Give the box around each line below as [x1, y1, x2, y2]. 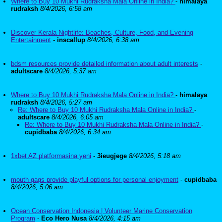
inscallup [57, 36, 85, 44]
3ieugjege [97, 152, 127, 160]
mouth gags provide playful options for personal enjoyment [11, 176, 178, 183]
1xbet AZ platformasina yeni [11, 152, 91, 160]
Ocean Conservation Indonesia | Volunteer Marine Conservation [11, 207, 192, 215]
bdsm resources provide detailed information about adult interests [11, 60, 198, 67]
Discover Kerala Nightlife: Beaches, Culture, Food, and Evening [11, 29, 193, 36]
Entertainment [11, 36, 51, 44]
